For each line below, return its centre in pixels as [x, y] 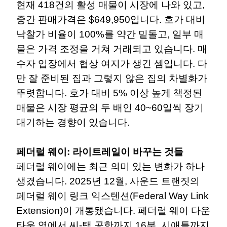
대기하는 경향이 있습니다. [73, 122]
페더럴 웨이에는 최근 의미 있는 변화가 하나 [110, 166]
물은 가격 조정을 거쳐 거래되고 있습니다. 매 [112, 49]
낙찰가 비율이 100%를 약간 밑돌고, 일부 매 [110, 34]
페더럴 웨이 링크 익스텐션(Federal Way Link [112, 196]
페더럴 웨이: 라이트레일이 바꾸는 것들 [100, 152]
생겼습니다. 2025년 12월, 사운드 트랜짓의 [108, 181]
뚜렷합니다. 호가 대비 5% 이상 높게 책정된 [109, 93]
